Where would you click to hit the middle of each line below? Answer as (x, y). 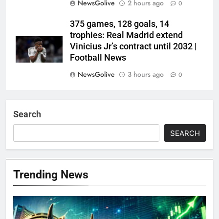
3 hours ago (146, 75)
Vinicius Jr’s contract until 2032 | (133, 47)
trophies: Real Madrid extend (126, 35)
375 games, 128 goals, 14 (120, 24)
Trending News (51, 175)
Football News (98, 58)
